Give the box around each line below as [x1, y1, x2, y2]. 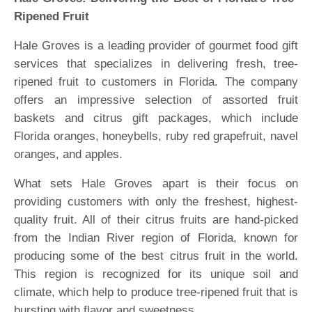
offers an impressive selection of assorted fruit [14, 93, 298, 107]
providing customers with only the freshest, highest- [14, 195, 298, 208]
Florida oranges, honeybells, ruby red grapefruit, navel [14, 130, 298, 143]
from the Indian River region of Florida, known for [14, 231, 298, 244]
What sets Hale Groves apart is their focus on [14, 177, 298, 190]
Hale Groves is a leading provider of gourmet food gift [14, 39, 298, 52]
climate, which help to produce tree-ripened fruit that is [14, 286, 298, 299]
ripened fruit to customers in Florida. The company [14, 75, 298, 88]
